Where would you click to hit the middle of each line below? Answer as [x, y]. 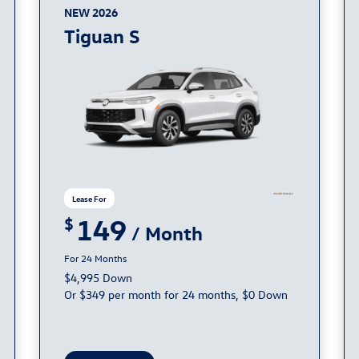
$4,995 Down [98, 277]
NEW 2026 [91, 12]
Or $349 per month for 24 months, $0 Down [176, 294]
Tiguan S [102, 35]
